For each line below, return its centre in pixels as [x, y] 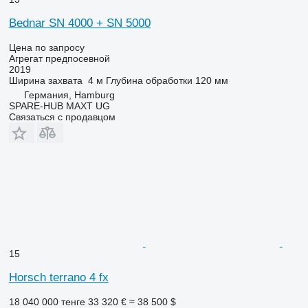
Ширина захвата [45, 80]
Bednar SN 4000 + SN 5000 [79, 23]
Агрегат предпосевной [59, 58]
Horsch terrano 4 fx [58, 277]
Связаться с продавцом [62, 117]
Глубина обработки [149, 80]
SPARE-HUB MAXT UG [59, 106]
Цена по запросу [46, 47]
